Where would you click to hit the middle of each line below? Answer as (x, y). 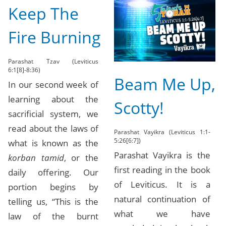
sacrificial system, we (53, 114)
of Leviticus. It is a (162, 184)
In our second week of (53, 84)
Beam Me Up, (165, 84)
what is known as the (53, 143)
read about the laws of (53, 128)
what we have (162, 213)
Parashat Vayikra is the (162, 155)
